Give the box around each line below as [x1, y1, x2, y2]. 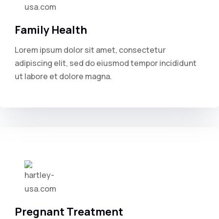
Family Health [15, 22, 87, 37]
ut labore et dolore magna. [15, 71, 112, 82]
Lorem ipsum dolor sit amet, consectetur [15, 44, 166, 55]
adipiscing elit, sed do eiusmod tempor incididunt [15, 58, 197, 68]
